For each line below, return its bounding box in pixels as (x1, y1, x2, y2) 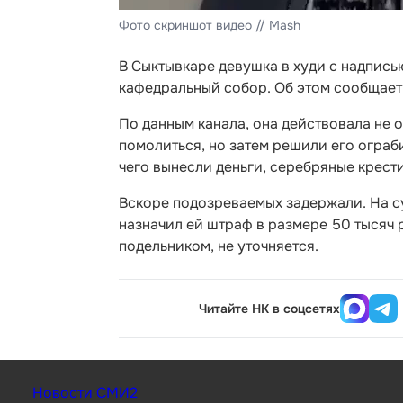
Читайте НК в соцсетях (199, 300, 341, 317)
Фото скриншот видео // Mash (119, 17, 300, 33)
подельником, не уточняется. (119, 237, 318, 255)
